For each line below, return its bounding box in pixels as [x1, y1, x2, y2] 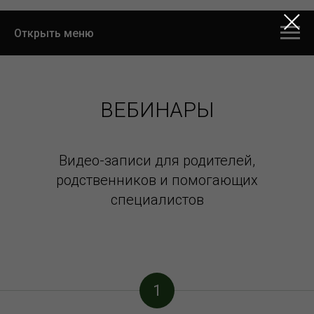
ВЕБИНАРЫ [100, 97, 214, 122]
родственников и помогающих [56, 172, 258, 189]
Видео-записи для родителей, [59, 152, 255, 169]
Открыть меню [14, 26, 94, 40]
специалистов [110, 191, 204, 208]
